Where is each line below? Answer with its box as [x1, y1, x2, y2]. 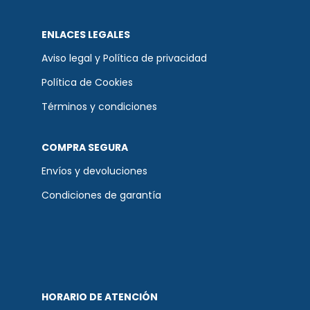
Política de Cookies [42, 75, 133, 89]
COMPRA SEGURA [42, 140, 128, 154]
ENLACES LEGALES [42, 27, 130, 42]
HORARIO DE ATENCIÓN [42, 289, 158, 304]
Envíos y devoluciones [42, 163, 147, 178]
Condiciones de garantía [42, 188, 161, 202]
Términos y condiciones [42, 99, 157, 113]
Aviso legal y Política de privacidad [42, 51, 207, 65]
